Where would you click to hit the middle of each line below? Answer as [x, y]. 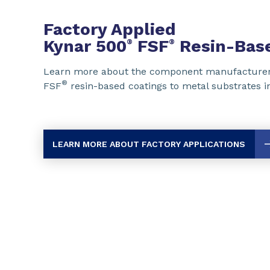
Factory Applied [110, 29]
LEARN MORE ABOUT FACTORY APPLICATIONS [149, 144]
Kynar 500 [85, 46]
